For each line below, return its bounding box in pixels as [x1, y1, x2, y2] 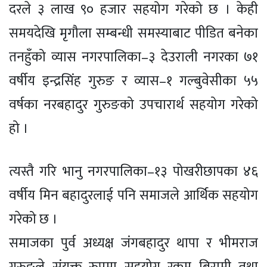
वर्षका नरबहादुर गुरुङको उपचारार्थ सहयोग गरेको [9, 94, 258, 117]
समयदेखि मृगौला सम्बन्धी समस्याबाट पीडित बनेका [9, 22, 258, 45]
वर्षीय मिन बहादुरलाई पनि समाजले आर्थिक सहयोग [9, 184, 258, 207]
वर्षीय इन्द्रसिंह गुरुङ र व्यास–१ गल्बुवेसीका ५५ [9, 70, 258, 93]
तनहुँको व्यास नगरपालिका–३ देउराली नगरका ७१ [9, 46, 258, 69]
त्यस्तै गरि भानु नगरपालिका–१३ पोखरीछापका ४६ [9, 160, 258, 184]
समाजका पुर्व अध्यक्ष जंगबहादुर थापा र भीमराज [9, 232, 258, 255]
